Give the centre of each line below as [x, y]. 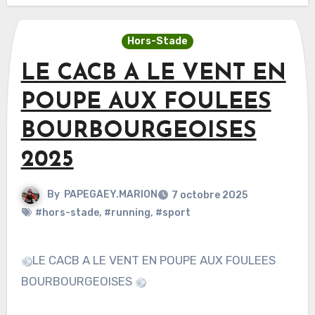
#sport [173, 212]
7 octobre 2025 [209, 195]
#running [127, 212]
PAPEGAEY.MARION [110, 195]
